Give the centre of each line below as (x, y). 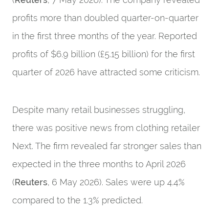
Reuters (31, 182)
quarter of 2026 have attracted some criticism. (106, 72)
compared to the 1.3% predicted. (77, 200)
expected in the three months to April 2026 (99, 164)
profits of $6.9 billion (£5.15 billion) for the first (104, 54)
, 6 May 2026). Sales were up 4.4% (116, 182)
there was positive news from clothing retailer (106, 128)
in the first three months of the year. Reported (105, 36)
